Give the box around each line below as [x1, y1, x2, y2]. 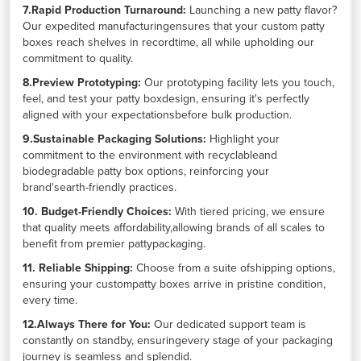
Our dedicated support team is [151, 317, 307, 331]
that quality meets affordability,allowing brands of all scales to [23, 220, 326, 234]
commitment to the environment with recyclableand [23, 147, 278, 162]
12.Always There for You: [23, 317, 151, 331]
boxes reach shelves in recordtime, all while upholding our [23, 35, 315, 49]
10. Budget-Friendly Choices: [23, 204, 172, 218]
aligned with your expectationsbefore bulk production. [23, 107, 293, 122]
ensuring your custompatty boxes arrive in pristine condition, [23, 276, 326, 291]
